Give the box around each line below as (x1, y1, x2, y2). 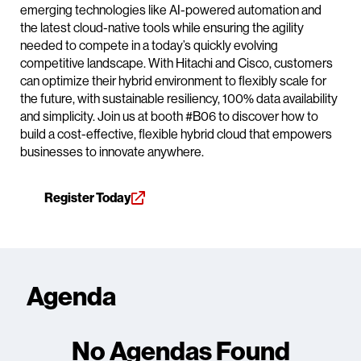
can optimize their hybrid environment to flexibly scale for (20, 73, 326, 89)
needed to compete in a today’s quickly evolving (20, 37, 278, 54)
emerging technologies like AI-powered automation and (20, 2, 322, 19)
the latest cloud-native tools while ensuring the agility (20, 19, 304, 36)
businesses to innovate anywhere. (20, 143, 204, 160)
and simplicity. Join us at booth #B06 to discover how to (20, 108, 318, 125)
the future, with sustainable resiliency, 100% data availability (20, 90, 338, 107)
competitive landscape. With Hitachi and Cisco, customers (20, 55, 333, 72)
